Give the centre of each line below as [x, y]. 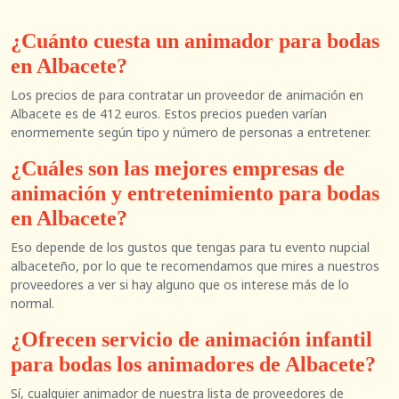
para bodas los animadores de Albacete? [193, 364]
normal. [33, 303]
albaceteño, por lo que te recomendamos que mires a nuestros [195, 266]
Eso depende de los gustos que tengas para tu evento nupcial [190, 247]
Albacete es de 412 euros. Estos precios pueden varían [169, 114]
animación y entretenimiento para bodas [195, 193]
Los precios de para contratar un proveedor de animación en [187, 95]
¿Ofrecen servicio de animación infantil [191, 339]
